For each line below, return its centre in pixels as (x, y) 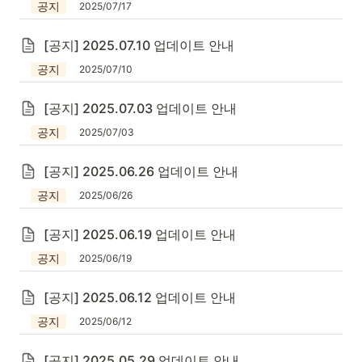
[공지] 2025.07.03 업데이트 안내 (140, 108)
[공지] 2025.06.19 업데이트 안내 (140, 234)
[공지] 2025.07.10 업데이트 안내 (139, 45)
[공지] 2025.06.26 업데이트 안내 (141, 171)
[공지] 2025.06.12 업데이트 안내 (140, 297)
